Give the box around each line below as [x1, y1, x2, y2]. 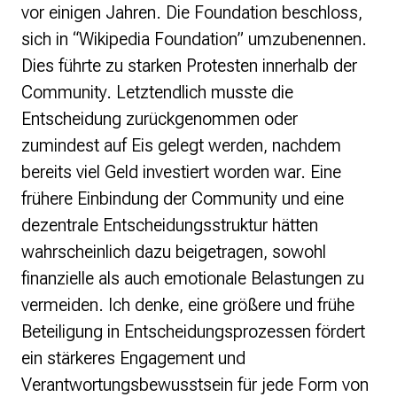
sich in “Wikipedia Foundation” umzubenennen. [21, 28, 367, 51]
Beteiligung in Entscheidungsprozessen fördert [21, 321, 365, 343]
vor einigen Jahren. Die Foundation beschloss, [21, 2, 362, 24]
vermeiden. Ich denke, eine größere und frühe [21, 294, 354, 316]
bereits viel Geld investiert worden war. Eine [21, 161, 341, 183]
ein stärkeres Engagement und [21, 347, 245, 370]
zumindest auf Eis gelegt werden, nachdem [21, 135, 341, 157]
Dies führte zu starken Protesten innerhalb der [21, 55, 357, 77]
